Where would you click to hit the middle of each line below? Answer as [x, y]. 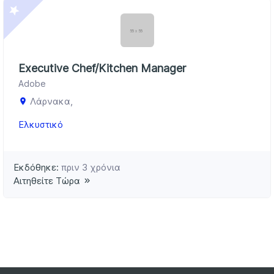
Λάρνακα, [51, 101]
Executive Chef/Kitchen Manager [102, 68]
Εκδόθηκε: [37, 167]
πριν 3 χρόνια [91, 167]
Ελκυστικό [41, 124]
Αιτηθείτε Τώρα [47, 180]
